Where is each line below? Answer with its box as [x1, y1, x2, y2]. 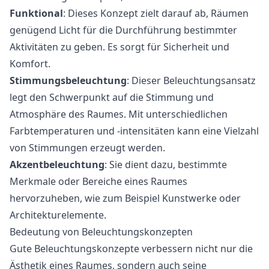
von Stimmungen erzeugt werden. [10, 141, 165, 154]
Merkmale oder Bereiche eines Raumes [10, 175, 187, 188]
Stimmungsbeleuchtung [10, 74, 127, 87]
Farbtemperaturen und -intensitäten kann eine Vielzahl [10, 124, 259, 138]
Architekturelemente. [10, 208, 106, 222]
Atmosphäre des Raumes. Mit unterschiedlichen [10, 107, 228, 121]
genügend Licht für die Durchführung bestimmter [10, 23, 237, 37]
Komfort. [10, 57, 50, 70]
